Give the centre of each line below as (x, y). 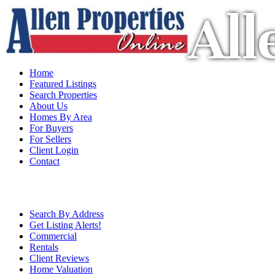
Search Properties (63, 95)
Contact (45, 161)
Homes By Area (61, 117)
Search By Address (67, 214)
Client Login (54, 150)
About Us (48, 106)
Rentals (44, 247)
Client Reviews (59, 258)
